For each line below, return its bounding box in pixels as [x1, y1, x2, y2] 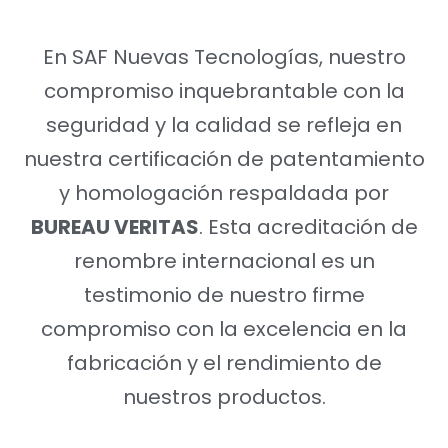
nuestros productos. [122, 382, 326, 411]
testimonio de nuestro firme [83, 280, 365, 309]
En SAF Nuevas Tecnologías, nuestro [42, 42, 406, 71]
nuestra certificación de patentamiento [23, 144, 425, 173]
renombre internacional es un [73, 246, 375, 275]
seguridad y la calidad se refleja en [46, 110, 402, 139]
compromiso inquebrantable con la [43, 76, 405, 105]
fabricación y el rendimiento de [66, 348, 382, 377]
